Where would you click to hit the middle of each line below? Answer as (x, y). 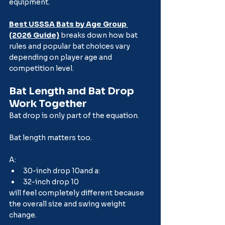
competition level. (41, 68)
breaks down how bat (99, 35)
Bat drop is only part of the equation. (74, 115)
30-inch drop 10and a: (62, 171)
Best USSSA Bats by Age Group (69, 24)
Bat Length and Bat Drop (73, 91)
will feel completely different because (77, 193)
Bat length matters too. (50, 137)
